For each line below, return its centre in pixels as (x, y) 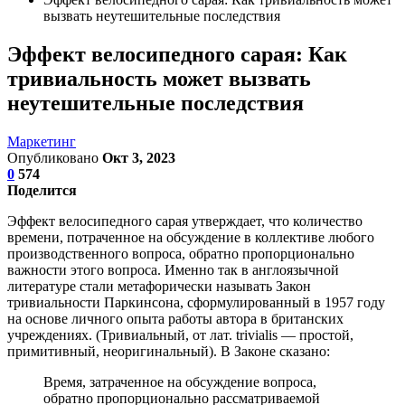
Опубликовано (55, 157)
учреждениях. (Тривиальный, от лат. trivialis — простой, (180, 334)
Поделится (42, 190)
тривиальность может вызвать (159, 78)
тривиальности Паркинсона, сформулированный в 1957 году (196, 302)
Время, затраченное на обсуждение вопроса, (180, 381)
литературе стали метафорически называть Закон (159, 286)
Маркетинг (42, 141)
